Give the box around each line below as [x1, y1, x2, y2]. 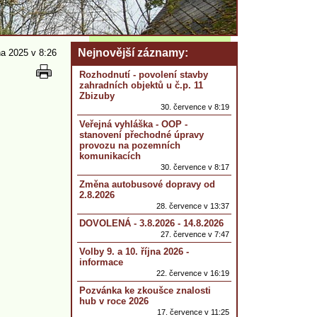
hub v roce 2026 [79, 296, 149, 306]
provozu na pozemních [79, 140, 180, 151]
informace [79, 257, 123, 267]
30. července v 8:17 [161, 163, 229, 171]
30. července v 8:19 [161, 103, 229, 111]
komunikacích [79, 151, 141, 161]
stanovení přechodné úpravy [79, 129, 204, 140]
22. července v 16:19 [156, 269, 229, 277]
